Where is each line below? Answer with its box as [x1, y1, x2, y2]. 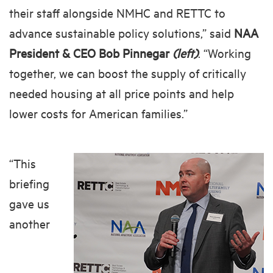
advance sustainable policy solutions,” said [9, 24, 234, 40]
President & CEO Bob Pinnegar [9, 44, 172, 60]
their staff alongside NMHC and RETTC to [9, 4, 225, 20]
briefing [9, 175, 49, 191]
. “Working [198, 44, 251, 60]
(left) [172, 44, 198, 60]
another [9, 215, 50, 231]
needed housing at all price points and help [9, 85, 234, 101]
